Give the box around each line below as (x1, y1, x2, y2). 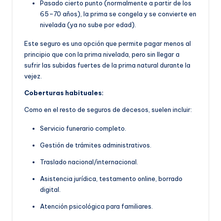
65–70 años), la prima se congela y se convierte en (40, 10, 196, 18)
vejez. (24, 72, 42, 80)
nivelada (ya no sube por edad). (40, 21, 136, 29)
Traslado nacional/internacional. (40, 158, 138, 166)
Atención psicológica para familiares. (40, 202, 153, 211)
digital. (40, 185, 61, 194)
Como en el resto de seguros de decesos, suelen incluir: (24, 106, 192, 114)
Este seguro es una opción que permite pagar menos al (24, 39, 191, 48)
